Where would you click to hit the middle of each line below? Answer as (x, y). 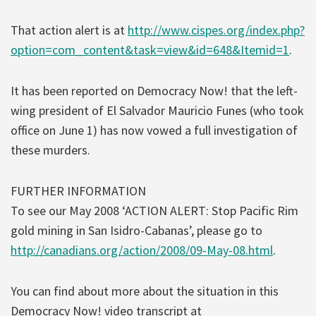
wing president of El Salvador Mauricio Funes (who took (157, 110)
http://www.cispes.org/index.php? (216, 30)
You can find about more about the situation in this (145, 291)
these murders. (50, 150)
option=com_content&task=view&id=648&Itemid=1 (150, 49)
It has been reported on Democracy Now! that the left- (154, 90)
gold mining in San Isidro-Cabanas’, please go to (136, 230)
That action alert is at (69, 30)
